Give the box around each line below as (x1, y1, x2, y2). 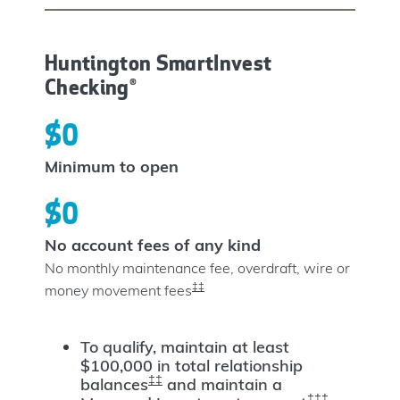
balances (80, 373, 148, 395)
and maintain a (162, 373, 282, 395)
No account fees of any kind (45, 235, 261, 256)
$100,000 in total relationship (80, 354, 303, 376)
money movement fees (45, 281, 192, 300)
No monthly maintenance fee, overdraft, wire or (45, 259, 350, 278)
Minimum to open (45, 156, 179, 178)
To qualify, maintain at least (80, 336, 289, 357)
